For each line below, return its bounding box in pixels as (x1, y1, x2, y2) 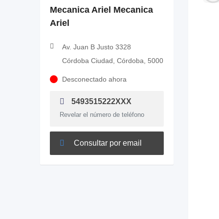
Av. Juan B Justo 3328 (62, 43, 131, 51)
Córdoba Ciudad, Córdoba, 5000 (62, 57, 163, 65)
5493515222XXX (69, 97, 131, 106)
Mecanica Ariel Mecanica (50, 5, 153, 15)
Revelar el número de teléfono (60, 111, 144, 118)
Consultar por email (72, 139, 142, 147)
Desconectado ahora (62, 75, 127, 83)
